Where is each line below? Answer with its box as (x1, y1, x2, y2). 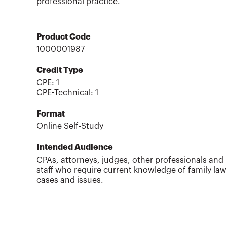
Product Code (36, 32, 91, 41)
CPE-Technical (36, 89, 91, 97)
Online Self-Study (36, 122, 103, 131)
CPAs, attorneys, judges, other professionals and (36, 156, 223, 164)
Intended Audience (36, 143, 113, 152)
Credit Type (36, 66, 83, 75)
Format (36, 110, 65, 119)
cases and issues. (36, 176, 103, 184)
